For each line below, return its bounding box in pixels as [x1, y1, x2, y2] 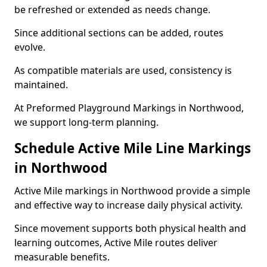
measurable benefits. [14, 250, 110, 263]
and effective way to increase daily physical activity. [14, 198, 243, 212]
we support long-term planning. [14, 116, 159, 129]
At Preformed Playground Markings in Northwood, [14, 101, 244, 114]
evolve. [14, 41, 45, 54]
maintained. [14, 78, 68, 91]
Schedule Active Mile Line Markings [14, 139, 251, 157]
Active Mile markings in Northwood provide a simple [14, 184, 250, 197]
